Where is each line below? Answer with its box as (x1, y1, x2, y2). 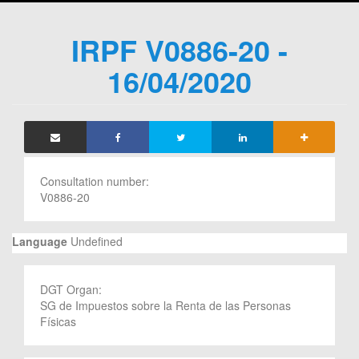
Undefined (67, 232, 123, 249)
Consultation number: (40, 172, 152, 189)
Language (12, 232, 67, 249)
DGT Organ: (40, 280, 105, 297)
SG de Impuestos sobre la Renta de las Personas (40, 296, 291, 313)
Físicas (40, 313, 76, 329)
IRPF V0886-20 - (71, 28, 288, 71)
